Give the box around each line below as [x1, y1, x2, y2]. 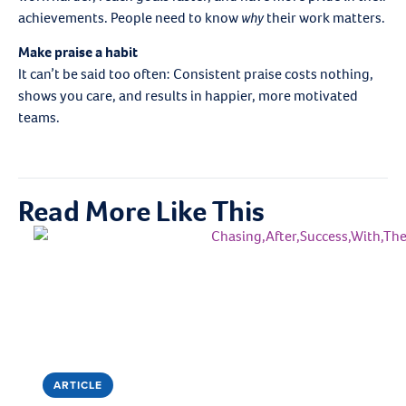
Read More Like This [18, 192, 265, 231]
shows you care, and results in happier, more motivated [18, 86, 358, 106]
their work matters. [264, 7, 385, 27]
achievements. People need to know [18, 7, 238, 27]
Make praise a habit [18, 43, 138, 63]
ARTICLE [53, 377, 102, 393]
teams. [18, 108, 60, 128]
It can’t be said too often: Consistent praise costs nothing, [18, 64, 373, 84]
